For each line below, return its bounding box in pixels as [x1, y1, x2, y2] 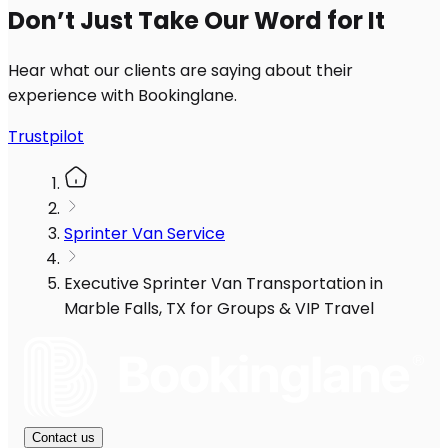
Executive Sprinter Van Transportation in [64, 272, 383, 296]
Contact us [32, 430, 95, 446]
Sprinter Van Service [64, 222, 225, 246]
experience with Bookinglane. [8, 84, 237, 108]
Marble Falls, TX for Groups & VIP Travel [64, 297, 374, 321]
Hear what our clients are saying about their [8, 59, 353, 83]
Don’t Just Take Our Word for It [8, 4, 385, 38]
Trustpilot [8, 125, 84, 149]
